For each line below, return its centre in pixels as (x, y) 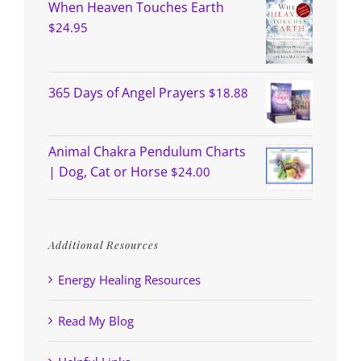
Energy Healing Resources (129, 279)
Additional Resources (104, 244)
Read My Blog (96, 320)
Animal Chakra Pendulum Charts (147, 151)
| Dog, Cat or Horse (108, 171)
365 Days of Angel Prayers (127, 92)
